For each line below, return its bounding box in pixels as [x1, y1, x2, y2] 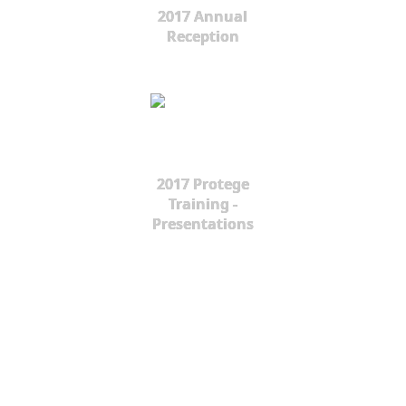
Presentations [151, 214, 254, 234]
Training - [168, 194, 237, 214]
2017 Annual [158, 6, 248, 26]
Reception [166, 26, 239, 46]
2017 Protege [156, 174, 249, 194]
